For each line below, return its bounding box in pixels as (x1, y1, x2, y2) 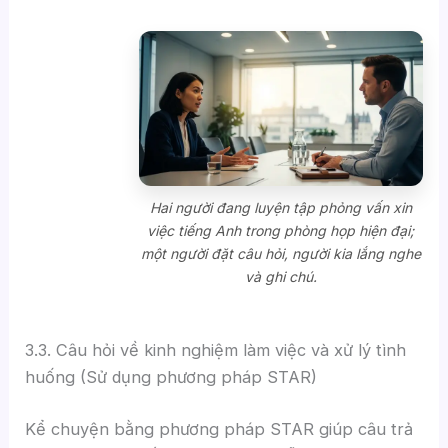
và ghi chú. (244, 267, 317, 285)
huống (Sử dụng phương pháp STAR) (25, 367, 318, 388)
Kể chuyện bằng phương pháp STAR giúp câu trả (25, 418, 414, 439)
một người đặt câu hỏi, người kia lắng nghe (140, 244, 421, 262)
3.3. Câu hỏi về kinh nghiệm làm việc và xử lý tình (25, 340, 407, 361)
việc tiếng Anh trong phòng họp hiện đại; (147, 221, 415, 239)
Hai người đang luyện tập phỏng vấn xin (149, 198, 412, 216)
